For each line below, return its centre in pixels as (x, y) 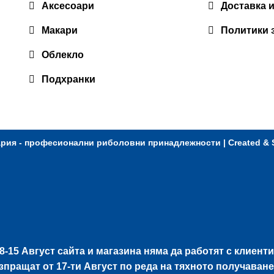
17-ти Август (87, 266)
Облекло (63, 54)
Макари (60, 30)
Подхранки (68, 79)
